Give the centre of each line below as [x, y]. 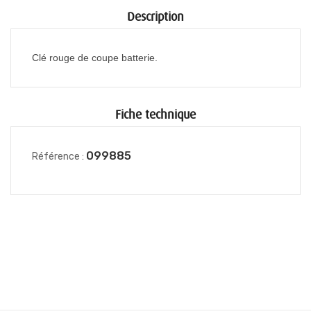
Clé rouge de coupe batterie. [95, 58]
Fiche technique [155, 115]
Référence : [58, 157]
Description [155, 17]
